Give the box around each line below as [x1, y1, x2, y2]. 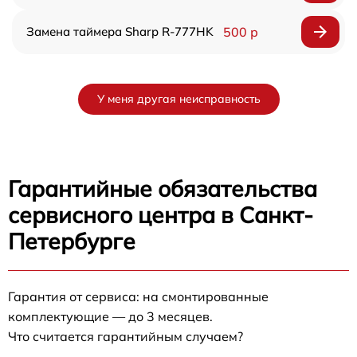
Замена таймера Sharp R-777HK [26, 23, 214, 39]
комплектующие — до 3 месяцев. [8, 308, 213, 324]
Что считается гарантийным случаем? [8, 328, 243, 344]
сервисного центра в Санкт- [8, 200, 313, 229]
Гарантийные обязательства [8, 174, 317, 202]
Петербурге [8, 226, 135, 255]
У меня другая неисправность [96, 91, 261, 106]
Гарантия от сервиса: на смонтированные [8, 288, 269, 304]
